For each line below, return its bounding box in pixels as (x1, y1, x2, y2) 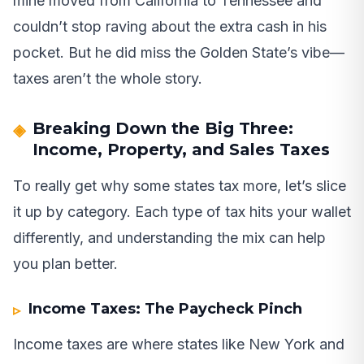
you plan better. (13, 255, 118, 273)
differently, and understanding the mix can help (13, 229, 326, 247)
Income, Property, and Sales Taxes (32, 140, 330, 160)
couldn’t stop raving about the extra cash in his (13, 18, 327, 36)
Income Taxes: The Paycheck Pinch (28, 300, 303, 318)
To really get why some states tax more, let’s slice (13, 177, 346, 195)
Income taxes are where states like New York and (13, 336, 344, 353)
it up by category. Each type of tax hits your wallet (13, 203, 351, 221)
